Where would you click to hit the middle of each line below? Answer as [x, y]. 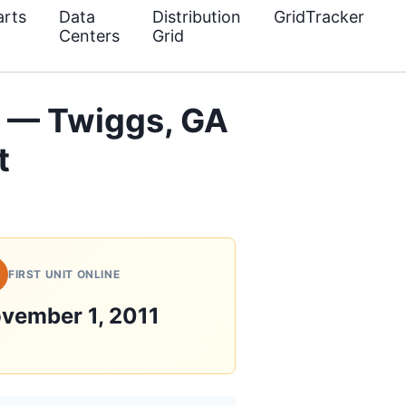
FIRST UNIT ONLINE [64, 274]
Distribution [197, 17]
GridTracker [319, 17]
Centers [89, 36]
